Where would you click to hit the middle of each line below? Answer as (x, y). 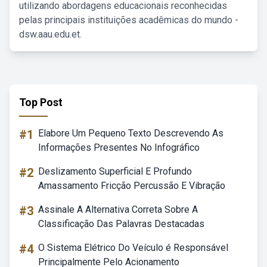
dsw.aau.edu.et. (50, 34)
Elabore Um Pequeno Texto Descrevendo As (131, 133)
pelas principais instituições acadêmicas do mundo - (129, 20)
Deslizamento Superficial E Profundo (115, 171)
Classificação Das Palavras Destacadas (121, 224)
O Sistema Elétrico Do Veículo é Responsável (133, 248)
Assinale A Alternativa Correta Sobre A (118, 209)
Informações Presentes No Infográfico (119, 148)
